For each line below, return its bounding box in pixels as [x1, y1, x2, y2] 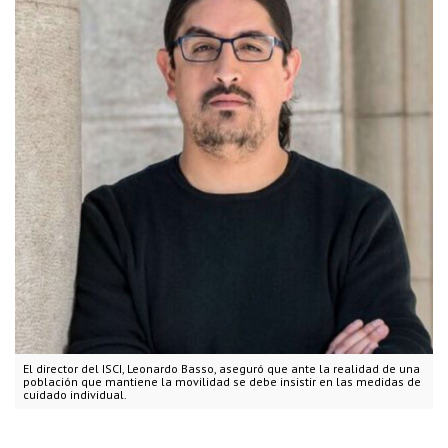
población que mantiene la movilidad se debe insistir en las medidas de [23, 374, 421, 390]
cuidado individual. [23, 387, 127, 403]
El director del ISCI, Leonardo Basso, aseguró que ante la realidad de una [23, 361, 420, 377]
